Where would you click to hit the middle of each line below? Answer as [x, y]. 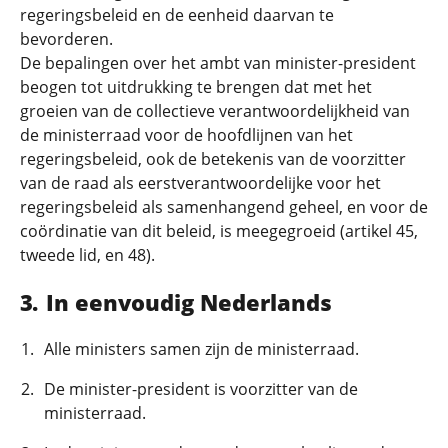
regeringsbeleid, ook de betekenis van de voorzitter [213, 159]
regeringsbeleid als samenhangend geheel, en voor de [224, 207]
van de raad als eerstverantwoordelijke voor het [200, 183]
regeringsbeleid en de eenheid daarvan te [177, 15]
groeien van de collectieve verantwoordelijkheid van [215, 111]
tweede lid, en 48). [87, 255]
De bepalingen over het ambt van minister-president [218, 63]
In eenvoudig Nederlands [188, 302]
